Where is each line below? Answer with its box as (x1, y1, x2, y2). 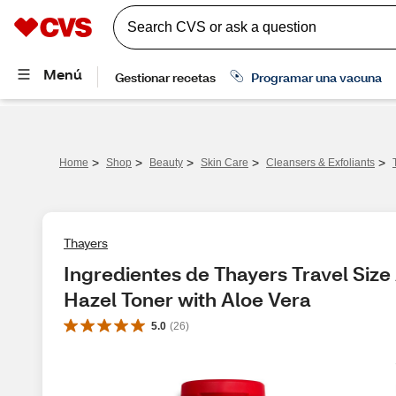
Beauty (149, 156, 183, 169)
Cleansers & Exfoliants (266, 156, 375, 169)
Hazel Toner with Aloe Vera (64, 286, 311, 312)
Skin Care (201, 156, 248, 169)
